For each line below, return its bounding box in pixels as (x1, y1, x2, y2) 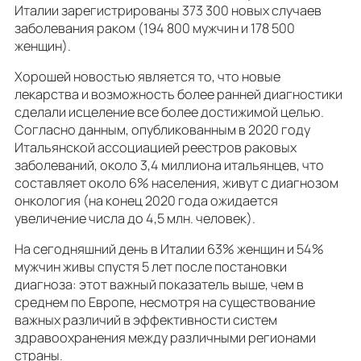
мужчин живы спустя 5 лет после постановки (15, 258, 287, 276)
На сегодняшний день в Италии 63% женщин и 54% (15, 240, 324, 259)
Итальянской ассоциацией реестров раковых (15, 138, 297, 156)
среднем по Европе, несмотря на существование (15, 293, 315, 312)
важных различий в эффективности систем (15, 311, 277, 330)
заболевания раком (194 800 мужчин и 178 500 (15, 19, 295, 37)
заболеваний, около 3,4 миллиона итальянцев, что (15, 156, 324, 174)
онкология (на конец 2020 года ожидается (15, 191, 278, 210)
